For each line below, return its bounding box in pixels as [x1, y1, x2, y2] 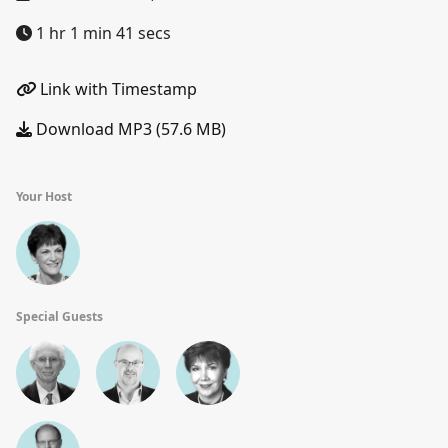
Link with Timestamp [36, 78, 197, 100]
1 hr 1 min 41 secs [32, 22, 171, 44]
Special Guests [16, 308, 103, 325]
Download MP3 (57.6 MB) [32, 118, 226, 140]
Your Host [16, 188, 72, 205]
